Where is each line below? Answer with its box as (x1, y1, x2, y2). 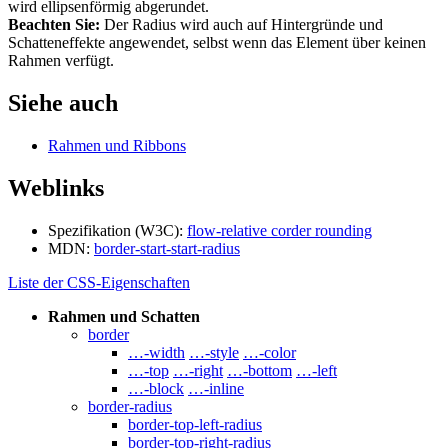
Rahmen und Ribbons (48, 137, 186, 155)
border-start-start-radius (94, 239, 240, 257)
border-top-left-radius (128, 415, 262, 433)
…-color (243, 343, 296, 361)
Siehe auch (8, 90, 118, 117)
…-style (189, 343, 239, 361)
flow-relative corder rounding (187, 221, 372, 239)
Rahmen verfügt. (8, 52, 114, 70)
